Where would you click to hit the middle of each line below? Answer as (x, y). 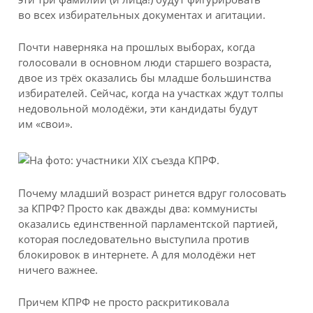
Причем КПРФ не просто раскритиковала (124, 302)
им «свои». (46, 124)
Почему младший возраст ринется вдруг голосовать (153, 192)
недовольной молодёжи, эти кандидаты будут (138, 109)
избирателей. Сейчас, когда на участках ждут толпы (151, 93)
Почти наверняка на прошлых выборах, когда (137, 47)
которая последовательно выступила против (134, 239)
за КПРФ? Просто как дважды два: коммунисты (138, 208)
